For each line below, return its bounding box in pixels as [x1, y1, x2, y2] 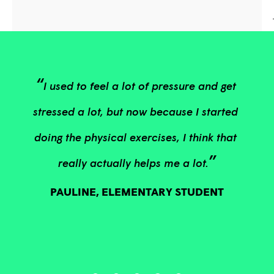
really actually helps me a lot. [58, 155, 209, 169]
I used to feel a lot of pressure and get [43, 78, 236, 92]
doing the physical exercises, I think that [34, 130, 237, 144]
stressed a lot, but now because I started [33, 104, 238, 118]
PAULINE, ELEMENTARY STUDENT [50, 185, 224, 199]
